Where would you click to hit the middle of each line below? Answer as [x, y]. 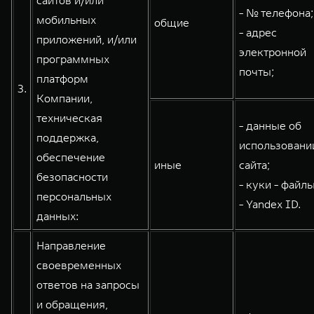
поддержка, [68, 137]
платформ [62, 78]
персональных [74, 196]
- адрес [258, 32]
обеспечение [71, 157]
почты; [257, 71]
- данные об [270, 125]
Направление [71, 245]
